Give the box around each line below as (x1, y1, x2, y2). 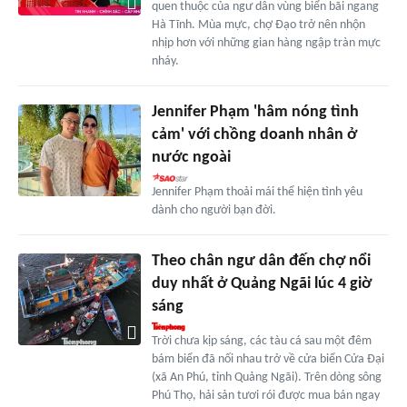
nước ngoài (151, 149, 231, 167)
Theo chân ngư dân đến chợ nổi (151, 253, 371, 271)
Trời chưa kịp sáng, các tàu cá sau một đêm (151, 334, 372, 349)
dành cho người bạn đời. (151, 203, 276, 218)
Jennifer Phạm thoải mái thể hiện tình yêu (151, 185, 362, 200)
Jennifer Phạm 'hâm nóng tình (151, 104, 359, 122)
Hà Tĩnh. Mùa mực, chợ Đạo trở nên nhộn (151, 18, 365, 33)
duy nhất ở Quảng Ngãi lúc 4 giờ (151, 275, 372, 293)
